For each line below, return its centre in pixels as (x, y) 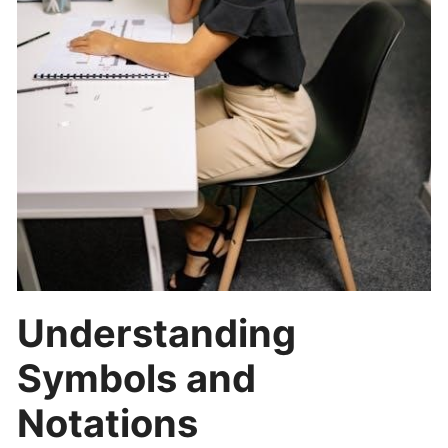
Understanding (157, 332)
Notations (108, 422)
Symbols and (137, 377)
